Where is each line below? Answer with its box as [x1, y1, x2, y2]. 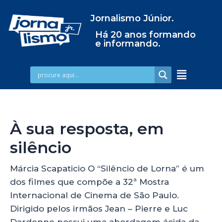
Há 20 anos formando [95, 29, 196, 40]
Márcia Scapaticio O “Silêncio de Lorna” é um [10, 163, 204, 173]
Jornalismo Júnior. [90, 13, 174, 24]
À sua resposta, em [10, 118, 164, 138]
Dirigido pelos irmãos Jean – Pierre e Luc [10, 203, 188, 214]
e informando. [95, 38, 161, 49]
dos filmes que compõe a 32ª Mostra [10, 176, 169, 187]
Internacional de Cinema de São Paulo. [10, 190, 179, 200]
